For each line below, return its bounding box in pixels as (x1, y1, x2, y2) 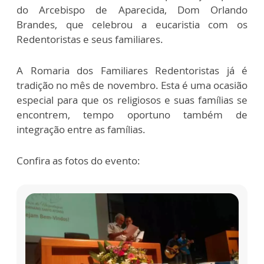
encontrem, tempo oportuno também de (16, 108, 247, 122)
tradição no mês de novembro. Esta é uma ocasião (16, 78, 247, 93)
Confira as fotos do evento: (16, 154, 140, 168)
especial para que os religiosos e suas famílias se (16, 93, 247, 107)
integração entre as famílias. (16, 123, 146, 137)
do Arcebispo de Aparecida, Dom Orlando (16, 3, 247, 17)
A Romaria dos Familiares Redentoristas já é (16, 64, 247, 78)
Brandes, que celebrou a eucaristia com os (16, 18, 247, 32)
